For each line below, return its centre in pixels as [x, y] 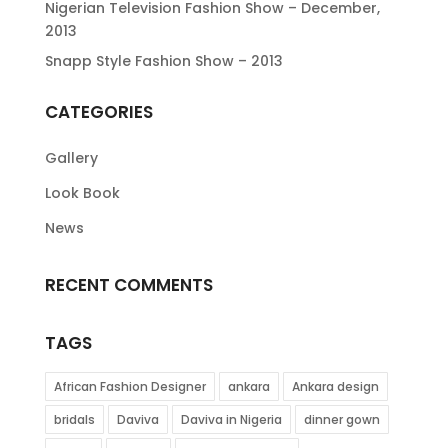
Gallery [71, 157]
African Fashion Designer [129, 386]
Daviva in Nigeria [231, 419]
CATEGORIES [98, 111]
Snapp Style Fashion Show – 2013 [163, 60]
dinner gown [341, 419]
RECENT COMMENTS [128, 284]
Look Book [82, 192]
